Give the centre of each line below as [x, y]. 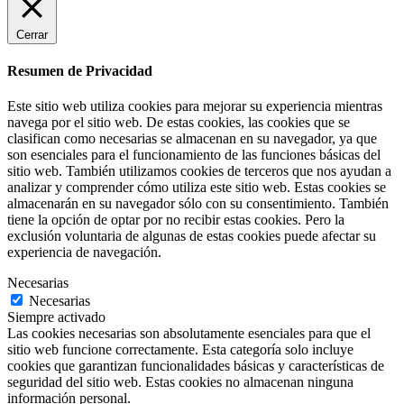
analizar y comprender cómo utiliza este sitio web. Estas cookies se [197, 188]
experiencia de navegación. [84, 252]
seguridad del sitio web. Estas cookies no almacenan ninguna [180, 382]
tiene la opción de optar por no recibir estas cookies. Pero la [176, 220]
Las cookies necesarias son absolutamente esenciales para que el [189, 334]
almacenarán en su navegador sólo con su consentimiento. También [198, 204]
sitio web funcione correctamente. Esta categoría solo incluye [180, 350]
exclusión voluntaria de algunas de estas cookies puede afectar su [192, 236]
